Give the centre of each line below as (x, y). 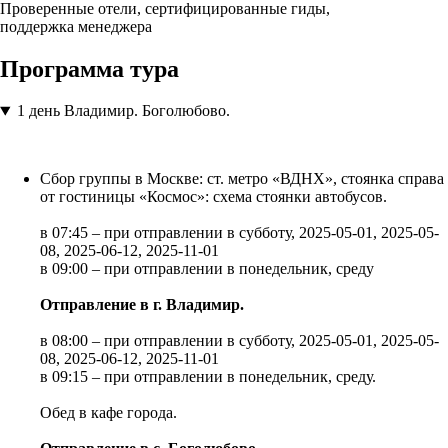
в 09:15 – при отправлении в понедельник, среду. (208, 377)
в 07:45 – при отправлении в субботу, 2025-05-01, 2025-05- (239, 233)
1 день (38, 111)
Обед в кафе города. (108, 413)
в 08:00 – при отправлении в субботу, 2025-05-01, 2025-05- (239, 341)
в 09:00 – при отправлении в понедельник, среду (207, 269)
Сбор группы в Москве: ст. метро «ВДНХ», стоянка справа (242, 179)
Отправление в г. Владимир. (142, 305)
